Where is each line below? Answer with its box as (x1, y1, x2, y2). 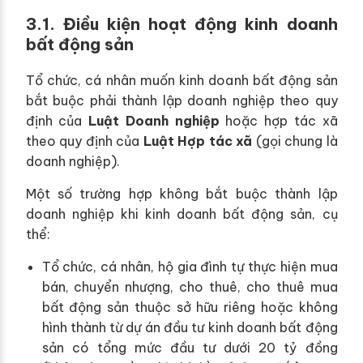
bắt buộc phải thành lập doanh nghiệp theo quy (25, 92, 338, 109)
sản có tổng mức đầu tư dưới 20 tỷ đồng (41, 339, 338, 356)
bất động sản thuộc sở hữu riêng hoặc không (41, 298, 338, 315)
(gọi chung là (252, 132, 338, 149)
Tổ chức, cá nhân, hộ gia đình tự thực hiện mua (41, 258, 338, 275)
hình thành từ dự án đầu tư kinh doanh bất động (41, 318, 338, 335)
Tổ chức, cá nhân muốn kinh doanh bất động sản (25, 71, 338, 88)
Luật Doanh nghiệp (88, 112, 220, 129)
